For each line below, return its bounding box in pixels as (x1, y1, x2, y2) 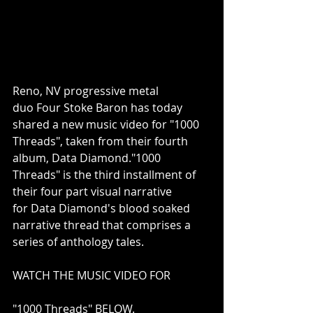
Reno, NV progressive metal (13, 82, 161, 99)
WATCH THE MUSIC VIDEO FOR (13, 267, 170, 283)
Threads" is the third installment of (13, 166, 198, 182)
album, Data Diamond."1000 (13, 150, 163, 166)
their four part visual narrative (13, 183, 175, 199)
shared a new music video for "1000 (13, 116, 202, 132)
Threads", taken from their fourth (13, 133, 191, 149)
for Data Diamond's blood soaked (13, 200, 193, 216)
